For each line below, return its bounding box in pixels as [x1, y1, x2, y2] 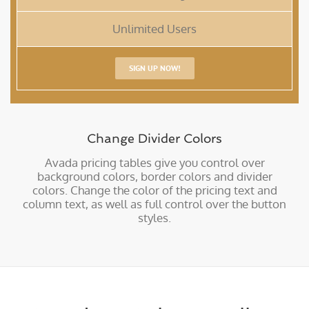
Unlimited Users [112, 21, 197, 36]
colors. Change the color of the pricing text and [32, 182, 277, 197]
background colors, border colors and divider [37, 168, 272, 183]
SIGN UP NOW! [128, 62, 181, 73]
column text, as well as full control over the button [23, 196, 286, 211]
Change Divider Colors [87, 130, 222, 146]
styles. [138, 210, 171, 225]
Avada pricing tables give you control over [44, 154, 265, 170]
